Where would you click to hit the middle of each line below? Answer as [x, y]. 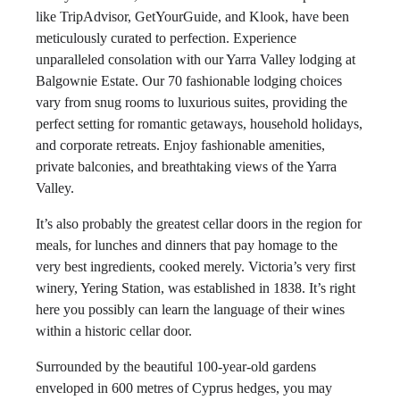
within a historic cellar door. [114, 331]
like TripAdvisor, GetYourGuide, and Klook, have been [192, 17]
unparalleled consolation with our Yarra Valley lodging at [196, 59]
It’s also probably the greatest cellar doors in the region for [199, 224]
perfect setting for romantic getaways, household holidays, [199, 124]
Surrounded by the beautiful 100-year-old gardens [176, 367]
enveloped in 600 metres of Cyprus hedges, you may [184, 388]
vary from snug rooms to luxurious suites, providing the [192, 102]
